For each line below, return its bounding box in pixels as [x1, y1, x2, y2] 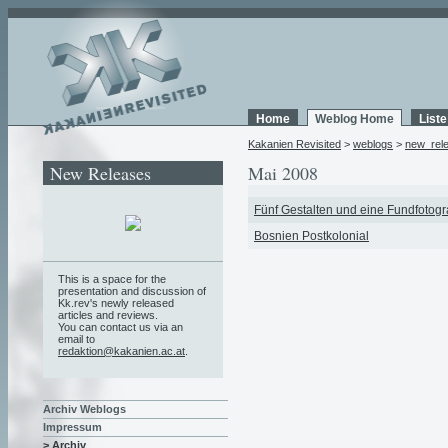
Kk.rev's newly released [58, 296, 174, 309]
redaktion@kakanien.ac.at [58, 344, 185, 357]
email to [58, 332, 95, 345]
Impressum [43, 421, 102, 434]
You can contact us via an [58, 320, 183, 333]
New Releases [50, 161, 151, 185]
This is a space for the [58, 272, 166, 285]
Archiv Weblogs [43, 403, 126, 416]
